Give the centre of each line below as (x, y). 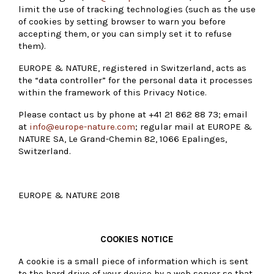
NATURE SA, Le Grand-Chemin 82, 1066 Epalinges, (123, 139)
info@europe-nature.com (82, 126)
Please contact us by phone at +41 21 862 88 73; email (133, 114)
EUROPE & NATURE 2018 (69, 195)
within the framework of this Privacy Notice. (113, 92)
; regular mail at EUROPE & (194, 126)
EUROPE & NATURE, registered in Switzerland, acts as (132, 68)
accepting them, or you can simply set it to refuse (125, 33)
